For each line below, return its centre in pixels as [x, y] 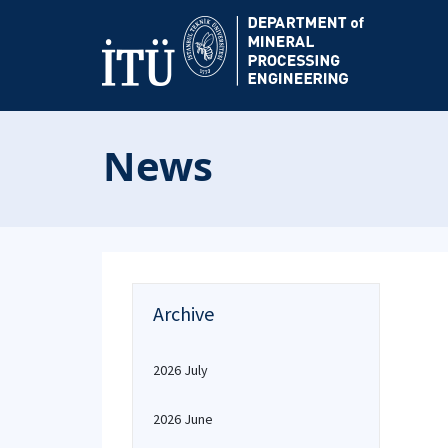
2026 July [180, 370]
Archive [183, 313]
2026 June [183, 419]
